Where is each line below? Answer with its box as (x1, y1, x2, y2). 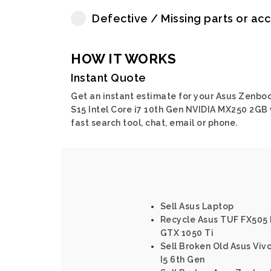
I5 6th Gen (160, 255, 205, 264)
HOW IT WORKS (71, 51, 176, 67)
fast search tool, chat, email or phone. (71, 118, 238, 128)
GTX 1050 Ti (160, 228, 214, 238)
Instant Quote (71, 71, 146, 84)
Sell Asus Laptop (160, 201, 234, 211)
